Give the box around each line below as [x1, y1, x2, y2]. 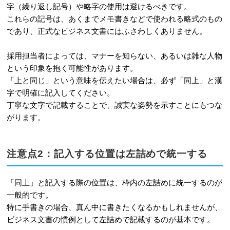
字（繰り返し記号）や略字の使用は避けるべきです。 [6, 2, 191, 11]
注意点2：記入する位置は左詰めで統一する [6, 148, 208, 159]
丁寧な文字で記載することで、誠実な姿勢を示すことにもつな [6, 100, 222, 109]
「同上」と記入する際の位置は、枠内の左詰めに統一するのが [6, 178, 222, 187]
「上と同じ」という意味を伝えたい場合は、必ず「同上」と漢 [6, 75, 222, 85]
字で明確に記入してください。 [6, 88, 114, 97]
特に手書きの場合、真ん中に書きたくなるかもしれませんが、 [6, 203, 222, 212]
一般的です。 [6, 190, 53, 200]
